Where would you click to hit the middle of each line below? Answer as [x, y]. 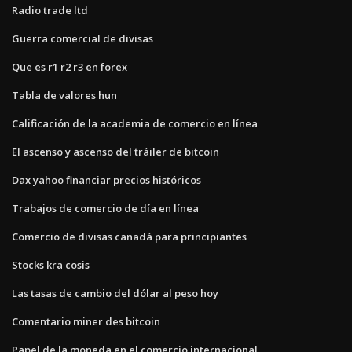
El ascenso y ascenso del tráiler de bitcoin [115, 151]
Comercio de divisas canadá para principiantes [129, 236]
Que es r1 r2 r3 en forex [70, 66]
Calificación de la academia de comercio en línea [135, 123]
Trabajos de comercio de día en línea [105, 208]
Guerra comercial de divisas [82, 38]
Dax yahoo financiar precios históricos [106, 180]
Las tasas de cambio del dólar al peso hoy [115, 293]
